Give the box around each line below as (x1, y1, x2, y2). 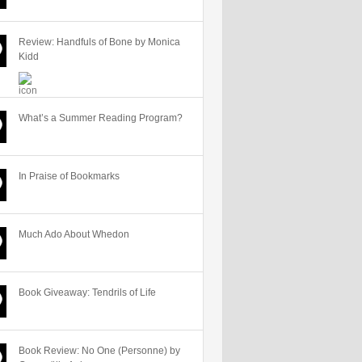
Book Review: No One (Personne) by (19, 345, 180, 356)
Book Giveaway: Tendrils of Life (19, 287, 156, 298)
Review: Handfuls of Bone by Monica (19, 36, 180, 48)
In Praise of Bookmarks (19, 170, 120, 182)
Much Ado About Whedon (19, 229, 129, 240)
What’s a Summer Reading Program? (19, 112, 183, 124)
